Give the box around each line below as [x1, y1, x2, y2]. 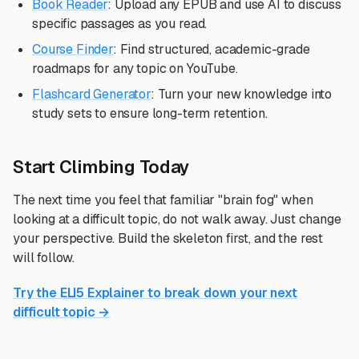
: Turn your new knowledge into [150, 86, 333, 103]
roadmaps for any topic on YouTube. [32, 60, 238, 77]
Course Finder [32, 41, 113, 58]
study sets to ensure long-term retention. [32, 105, 268, 122]
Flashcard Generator [32, 86, 151, 103]
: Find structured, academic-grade [112, 41, 310, 58]
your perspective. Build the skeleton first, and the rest [13, 230, 324, 247]
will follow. [13, 249, 75, 266]
